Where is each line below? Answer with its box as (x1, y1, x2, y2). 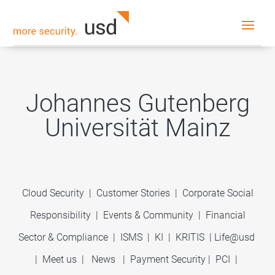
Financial (205, 209, 246, 221)
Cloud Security (21, 187, 87, 199)
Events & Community (103, 209, 196, 221)
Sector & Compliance (18, 231, 108, 243)
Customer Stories (96, 187, 170, 199)
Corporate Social (182, 187, 254, 199)
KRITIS (175, 231, 204, 243)
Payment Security (130, 254, 206, 265)
